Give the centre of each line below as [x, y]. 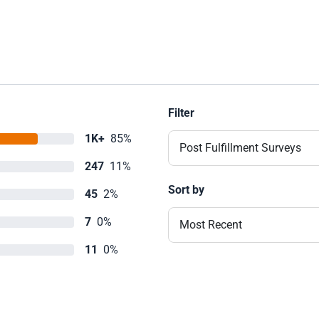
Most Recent [211, 225]
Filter [181, 113]
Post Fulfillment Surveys [240, 148]
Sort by [186, 190]
